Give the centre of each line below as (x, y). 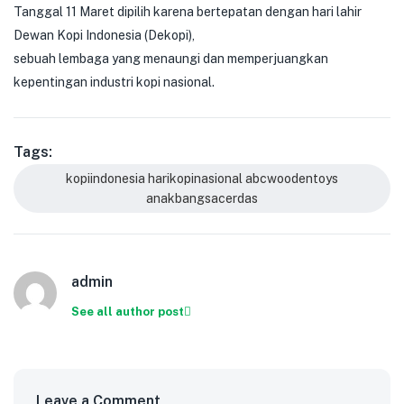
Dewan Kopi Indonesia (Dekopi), (104, 35)
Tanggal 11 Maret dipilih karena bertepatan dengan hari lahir (188, 12)
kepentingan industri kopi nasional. (114, 82)
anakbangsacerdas (202, 198)
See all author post (128, 312)
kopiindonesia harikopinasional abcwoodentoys (202, 179)
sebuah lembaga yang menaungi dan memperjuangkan (171, 59)
